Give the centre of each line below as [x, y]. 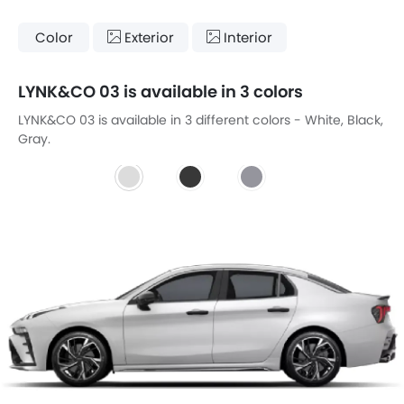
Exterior [147, 37]
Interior [246, 37]
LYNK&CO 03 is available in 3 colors [161, 92]
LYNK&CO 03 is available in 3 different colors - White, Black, [201, 120]
